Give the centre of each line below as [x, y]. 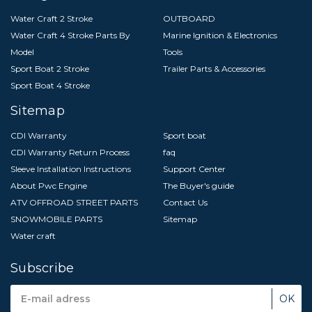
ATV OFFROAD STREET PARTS [74, 203]
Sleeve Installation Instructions [71, 169]
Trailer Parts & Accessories [214, 69]
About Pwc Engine [49, 186]
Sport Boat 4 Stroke [50, 86]
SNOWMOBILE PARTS [56, 219]
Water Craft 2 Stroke [52, 19]
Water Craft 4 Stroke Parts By [70, 36]
